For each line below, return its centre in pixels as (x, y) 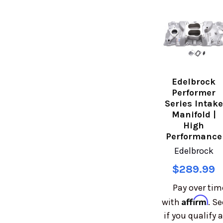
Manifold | (194, 115)
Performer (194, 93)
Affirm (195, 200)
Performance (194, 137)
